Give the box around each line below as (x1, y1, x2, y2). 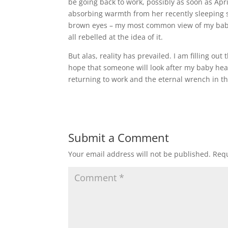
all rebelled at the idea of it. (68, 32, 163, 42)
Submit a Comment (68, 130, 169, 145)
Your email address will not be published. (68, 149, 211, 159)
